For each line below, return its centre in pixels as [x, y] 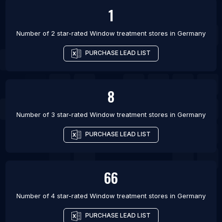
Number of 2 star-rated [53, 33]
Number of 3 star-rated [53, 115]
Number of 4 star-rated [53, 196]
